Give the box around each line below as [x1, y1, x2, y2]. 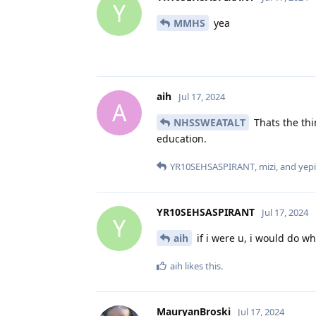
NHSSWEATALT [174, 115, 245, 129]
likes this [183, 259, 221, 272]
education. [157, 131, 207, 145]
